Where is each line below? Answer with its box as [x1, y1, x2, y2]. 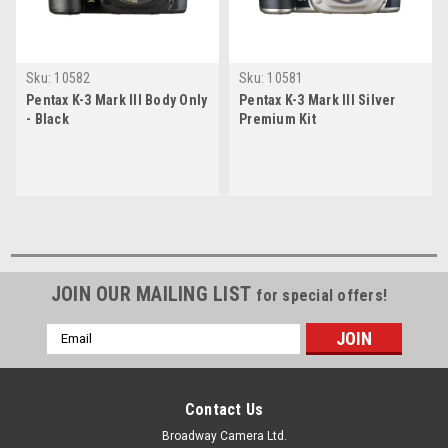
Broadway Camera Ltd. [161, 428, 287, 443]
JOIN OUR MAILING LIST [50, 281, 257, 306]
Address [46, 345, 100, 362]
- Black [26, 110, 69, 127]
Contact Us [184, 399, 264, 419]
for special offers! [256, 285, 388, 305]
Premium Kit [239, 110, 316, 127]
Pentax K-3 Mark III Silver [239, 91, 396, 108]
